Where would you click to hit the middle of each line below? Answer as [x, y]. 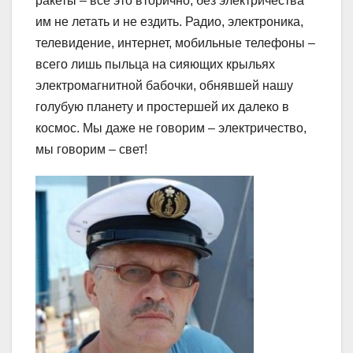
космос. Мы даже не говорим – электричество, [171, 128]
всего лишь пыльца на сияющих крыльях [155, 64]
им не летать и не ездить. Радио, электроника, [169, 21]
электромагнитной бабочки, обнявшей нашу [164, 85]
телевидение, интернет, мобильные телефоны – [175, 43]
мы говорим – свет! [91, 149]
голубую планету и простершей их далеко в [162, 106]
